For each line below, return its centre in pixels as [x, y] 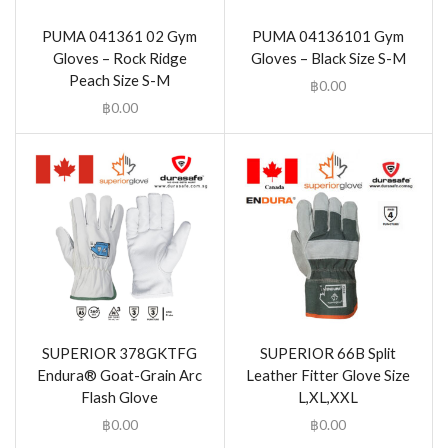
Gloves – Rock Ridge [119, 57]
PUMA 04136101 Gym [328, 35]
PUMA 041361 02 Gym [120, 35]
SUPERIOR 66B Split [328, 353]
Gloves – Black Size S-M [328, 57]
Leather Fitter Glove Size [328, 375]
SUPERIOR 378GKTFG [120, 353]
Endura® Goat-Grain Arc [120, 375]
